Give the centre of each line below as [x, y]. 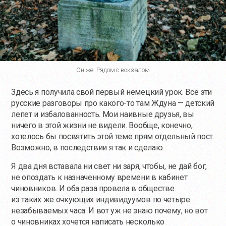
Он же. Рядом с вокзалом [113, 70]
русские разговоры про [55, 103]
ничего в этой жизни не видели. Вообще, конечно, [102, 126]
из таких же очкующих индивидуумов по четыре [101, 200]
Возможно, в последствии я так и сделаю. [88, 148]
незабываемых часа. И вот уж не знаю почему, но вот [109, 211]
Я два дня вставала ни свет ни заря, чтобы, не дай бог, [109, 166]
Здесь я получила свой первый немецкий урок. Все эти [112, 92]
